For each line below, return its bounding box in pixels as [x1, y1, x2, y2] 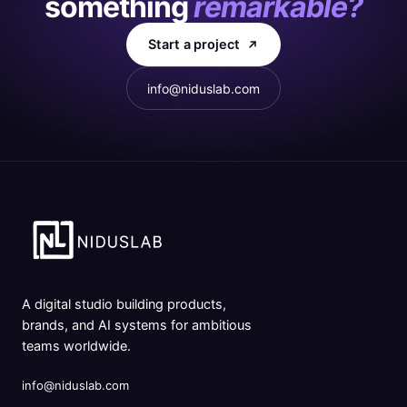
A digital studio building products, [22, 296, 226, 313]
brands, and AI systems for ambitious [22, 317, 252, 333]
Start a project [148, 35, 240, 53]
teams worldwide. [22, 338, 131, 354]
